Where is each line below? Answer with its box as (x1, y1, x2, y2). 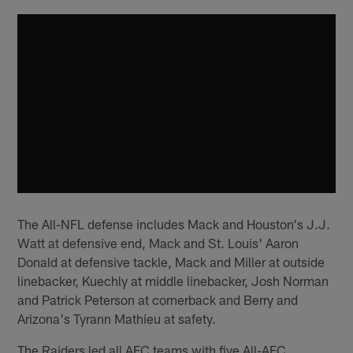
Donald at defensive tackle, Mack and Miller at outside (17, 253, 325, 269)
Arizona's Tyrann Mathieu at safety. (17, 310, 217, 326)
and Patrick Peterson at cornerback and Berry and (17, 291, 299, 307)
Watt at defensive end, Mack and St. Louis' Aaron (17, 234, 299, 251)
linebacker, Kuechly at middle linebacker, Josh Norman (17, 272, 329, 288)
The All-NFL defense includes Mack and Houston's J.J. (17, 215, 331, 232)
